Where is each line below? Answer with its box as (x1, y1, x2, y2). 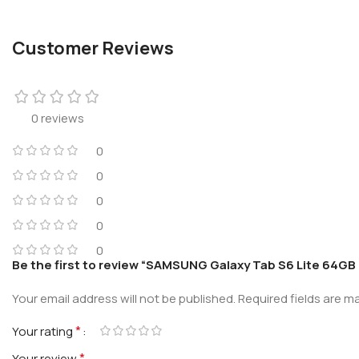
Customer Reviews (12, 35, 174, 60)
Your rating (12, 322, 75, 340)
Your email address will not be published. (12, 289, 236, 307)
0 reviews (31, 109, 84, 127)
